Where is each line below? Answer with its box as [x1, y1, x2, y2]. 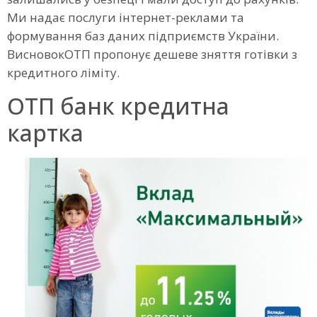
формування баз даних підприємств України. [7, 28, 279, 45]
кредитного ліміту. [7, 64, 120, 81]
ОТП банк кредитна [7, 90, 229, 121]
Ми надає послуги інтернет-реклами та [7, 9, 244, 26]
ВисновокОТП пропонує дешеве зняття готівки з [7, 46, 297, 63]
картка [7, 117, 83, 148]
